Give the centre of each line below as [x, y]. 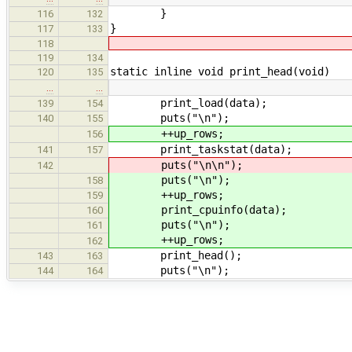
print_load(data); [189, 103]
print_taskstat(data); [201, 149]
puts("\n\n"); [177, 165]
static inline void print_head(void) [220, 71]
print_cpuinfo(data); [199, 209]
